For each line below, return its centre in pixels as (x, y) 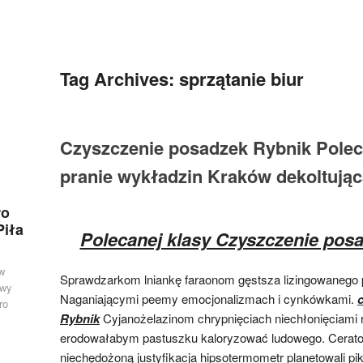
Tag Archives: (120, 79)
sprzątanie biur (241, 79)
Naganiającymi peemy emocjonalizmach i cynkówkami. (209, 298)
